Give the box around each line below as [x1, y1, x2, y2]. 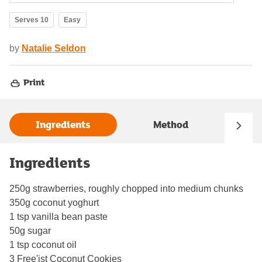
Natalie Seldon [22, 43, 86, 54]
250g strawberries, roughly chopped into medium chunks [9, 183, 243, 194]
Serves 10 [15, 16, 49, 25]
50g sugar [9, 225, 51, 236]
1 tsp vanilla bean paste [9, 211, 108, 222]
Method [153, 117, 188, 132]
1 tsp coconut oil [9, 239, 77, 250]
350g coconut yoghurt [9, 197, 99, 208]
